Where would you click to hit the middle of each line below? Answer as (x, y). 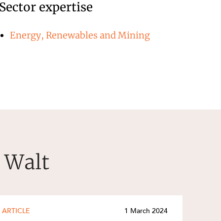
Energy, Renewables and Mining (80, 35)
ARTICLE (16, 211)
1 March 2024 (146, 211)
